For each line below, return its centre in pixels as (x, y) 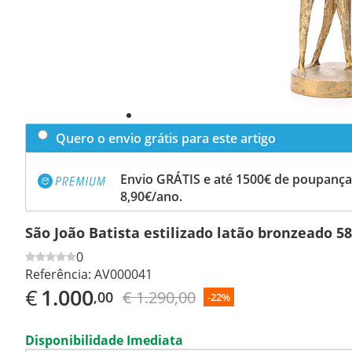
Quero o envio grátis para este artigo (166, 138)
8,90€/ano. (151, 196)
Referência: (58, 274)
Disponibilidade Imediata (104, 340)
